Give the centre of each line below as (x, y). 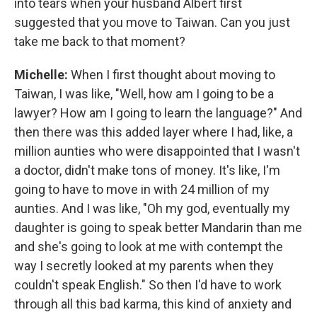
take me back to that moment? (100, 41)
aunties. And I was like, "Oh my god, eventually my (152, 208)
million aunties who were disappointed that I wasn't (157, 151)
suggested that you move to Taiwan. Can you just (152, 22)
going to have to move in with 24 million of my (142, 189)
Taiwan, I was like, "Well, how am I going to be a (144, 94)
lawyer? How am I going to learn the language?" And (158, 113)
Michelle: (41, 75)
